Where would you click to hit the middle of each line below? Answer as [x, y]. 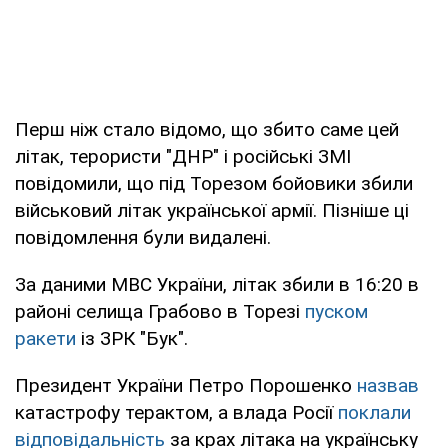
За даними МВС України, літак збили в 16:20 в [217, 284]
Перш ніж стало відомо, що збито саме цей [207, 129]
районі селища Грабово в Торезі [160, 311]
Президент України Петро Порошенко [186, 385]
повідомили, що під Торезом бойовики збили [214, 183]
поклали [374, 412]
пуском [336, 311]
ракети [45, 338]
